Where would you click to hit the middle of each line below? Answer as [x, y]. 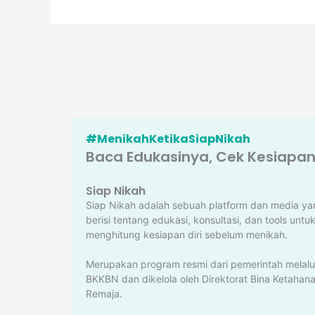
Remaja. [104, 294]
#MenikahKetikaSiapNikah [168, 139]
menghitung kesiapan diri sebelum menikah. [187, 234]
